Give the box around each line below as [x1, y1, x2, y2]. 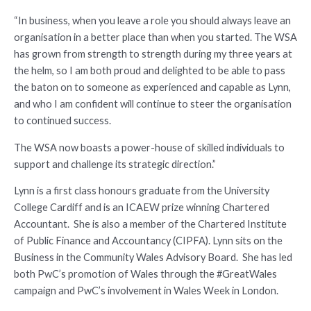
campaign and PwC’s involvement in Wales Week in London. [14, 285, 278, 297]
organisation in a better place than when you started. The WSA [14, 31, 297, 44]
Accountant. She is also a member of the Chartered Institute [14, 218, 287, 230]
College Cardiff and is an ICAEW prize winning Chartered [14, 201, 269, 214]
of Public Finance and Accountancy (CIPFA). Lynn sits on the [14, 235, 283, 247]
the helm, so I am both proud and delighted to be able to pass [14, 65, 285, 77]
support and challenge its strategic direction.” [14, 158, 216, 170]
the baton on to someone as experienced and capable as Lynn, [14, 81, 291, 94]
